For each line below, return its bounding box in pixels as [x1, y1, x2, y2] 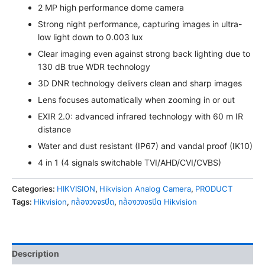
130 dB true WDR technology [37, 62, 150, 72]
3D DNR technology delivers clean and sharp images [37, 78, 242, 89]
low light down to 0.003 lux [37, 32, 143, 43]
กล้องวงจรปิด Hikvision [118, 197, 197, 207]
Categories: [12, 184, 57, 194]
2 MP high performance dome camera [37, 2, 184, 13]
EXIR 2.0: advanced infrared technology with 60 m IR [37, 111, 243, 122]
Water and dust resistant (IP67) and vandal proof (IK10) [37, 141, 253, 151]
